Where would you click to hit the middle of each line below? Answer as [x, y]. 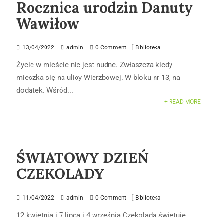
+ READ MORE [182, 101]
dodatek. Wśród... [45, 90]
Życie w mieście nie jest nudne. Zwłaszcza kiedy [95, 65]
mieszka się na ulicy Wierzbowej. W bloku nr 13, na [99, 77]
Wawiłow [48, 23]
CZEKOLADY [61, 174]
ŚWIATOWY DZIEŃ [83, 158]
